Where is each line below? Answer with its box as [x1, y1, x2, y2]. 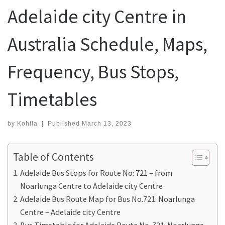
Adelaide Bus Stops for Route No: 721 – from [20, 167, 173, 178]
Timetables [8, 87, 97, 111]
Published [47, 120, 82, 127]
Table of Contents [13, 150, 94, 164]
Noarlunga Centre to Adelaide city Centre [20, 180, 163, 191]
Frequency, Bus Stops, [8, 60, 179, 84]
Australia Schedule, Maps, [8, 32, 207, 56]
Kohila [17, 120, 38, 127]
